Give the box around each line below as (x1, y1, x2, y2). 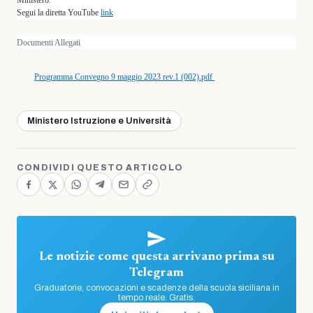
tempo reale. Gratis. (118, 293, 195, 303)
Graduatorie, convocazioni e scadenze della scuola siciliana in (34, 283, 279, 293)
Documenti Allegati (17, 38, 80, 48)
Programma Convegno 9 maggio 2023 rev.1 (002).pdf (34, 72, 215, 82)
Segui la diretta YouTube (17, 8, 101, 17)
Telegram (129, 267, 184, 279)
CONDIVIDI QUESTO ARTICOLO (17, 163, 183, 173)
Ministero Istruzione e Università (27, 116, 171, 126)
